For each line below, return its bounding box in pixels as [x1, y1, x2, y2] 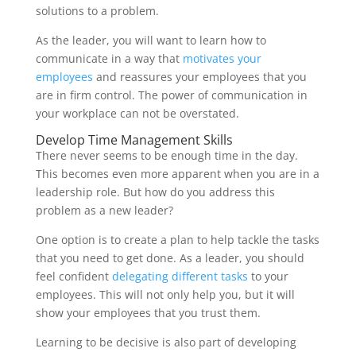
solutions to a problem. [35, 2, 159, 18]
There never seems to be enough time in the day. [35, 147, 298, 163]
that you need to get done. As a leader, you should [35, 250, 304, 265]
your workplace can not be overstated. [35, 105, 239, 121]
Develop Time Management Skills [35, 130, 233, 149]
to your [247, 268, 288, 284]
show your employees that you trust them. [35, 304, 261, 320]
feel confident [35, 268, 112, 284]
